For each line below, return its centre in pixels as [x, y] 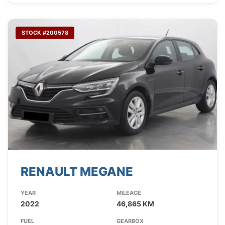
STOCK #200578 [45, 33]
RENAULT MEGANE [77, 172]
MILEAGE [129, 193]
